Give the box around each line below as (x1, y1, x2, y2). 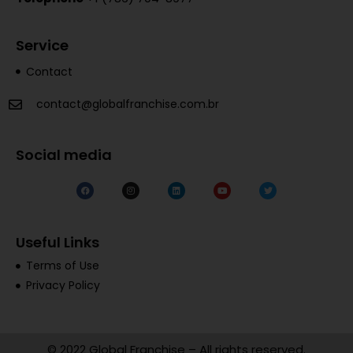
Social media (16, 144, 112, 165)
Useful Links (16, 232, 99, 253)
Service (16, 35, 69, 55)
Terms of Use (25, 258, 99, 274)
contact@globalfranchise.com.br (36, 95, 220, 112)
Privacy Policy (25, 277, 100, 294)
